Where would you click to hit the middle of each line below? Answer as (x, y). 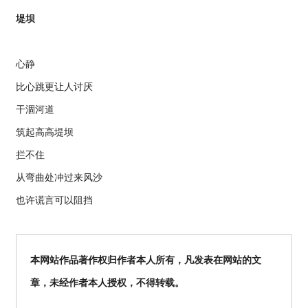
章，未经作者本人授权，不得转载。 (107, 283)
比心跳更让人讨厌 (54, 87)
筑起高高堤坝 (45, 132)
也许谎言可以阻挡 (54, 200)
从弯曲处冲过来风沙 (59, 177)
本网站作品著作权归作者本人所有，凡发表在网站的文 (146, 260)
